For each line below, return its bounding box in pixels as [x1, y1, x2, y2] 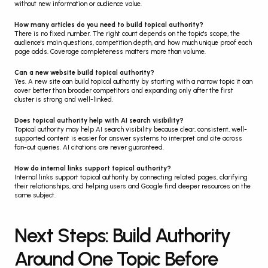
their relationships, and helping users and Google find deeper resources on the [14, 182, 251, 190]
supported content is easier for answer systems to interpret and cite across [14, 134, 242, 142]
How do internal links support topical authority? [14, 164, 171, 172]
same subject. [14, 191, 56, 199]
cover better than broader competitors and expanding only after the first [14, 86, 233, 95]
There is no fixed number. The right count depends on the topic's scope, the [14, 29, 240, 38]
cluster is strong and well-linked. [14, 95, 113, 103]
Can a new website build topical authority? [14, 68, 154, 77]
